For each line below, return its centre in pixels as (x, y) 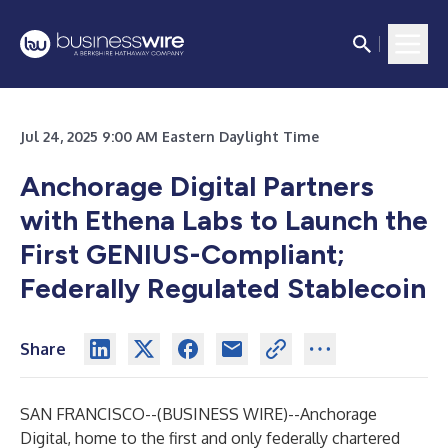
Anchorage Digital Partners (197, 186)
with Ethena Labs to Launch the (224, 220)
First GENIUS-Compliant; (182, 254)
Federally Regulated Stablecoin (223, 288)
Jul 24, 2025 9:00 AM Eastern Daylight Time (169, 136)
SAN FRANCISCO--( (91, 414)
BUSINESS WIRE (222, 414)
